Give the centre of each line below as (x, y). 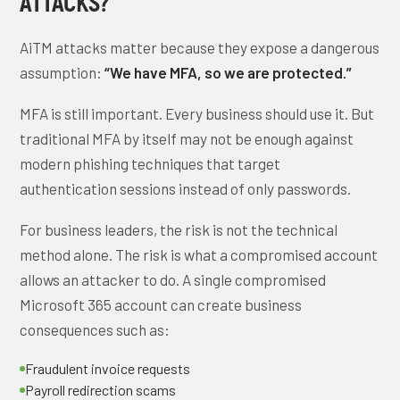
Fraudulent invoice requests (108, 368)
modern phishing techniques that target (150, 163)
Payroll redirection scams (101, 390)
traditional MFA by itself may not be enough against (187, 138)
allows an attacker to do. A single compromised (173, 279)
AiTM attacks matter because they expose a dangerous (200, 47)
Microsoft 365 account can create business (161, 304)
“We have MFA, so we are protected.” (229, 72)
